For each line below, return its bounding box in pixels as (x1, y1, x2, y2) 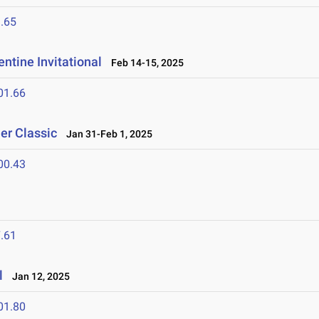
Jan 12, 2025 (6, 271, 70, 283)
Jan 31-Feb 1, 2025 (60, 128, 153, 140)
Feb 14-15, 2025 (105, 57, 184, 69)
